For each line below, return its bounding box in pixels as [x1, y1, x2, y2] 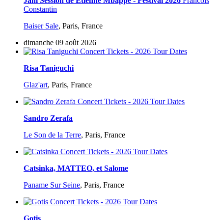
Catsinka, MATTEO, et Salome [24, 164, 128, 173]
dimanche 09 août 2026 [24, 38, 96, 47]
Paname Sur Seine [24, 181, 80, 190]
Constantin [24, 5, 57, 14]
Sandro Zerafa [24, 114, 73, 123]
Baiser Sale [24, 22, 58, 30]
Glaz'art [24, 81, 48, 89]
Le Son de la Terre [24, 131, 81, 139]
